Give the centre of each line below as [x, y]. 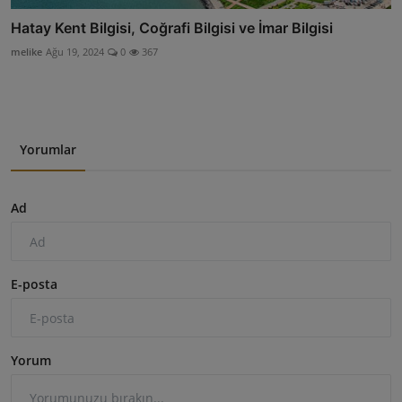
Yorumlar [48, 150]
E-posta [34, 284]
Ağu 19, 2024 [75, 52]
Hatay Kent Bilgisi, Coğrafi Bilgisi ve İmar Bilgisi [172, 28]
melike [26, 52]
